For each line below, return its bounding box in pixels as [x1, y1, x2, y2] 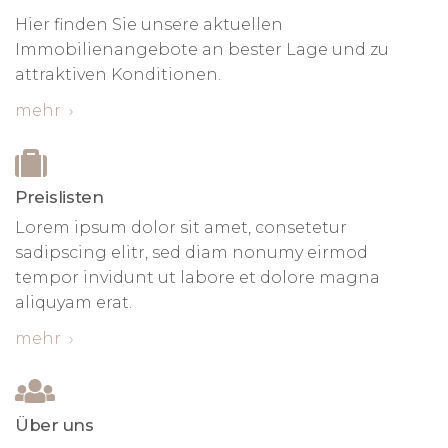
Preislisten [15, 187, 104, 207]
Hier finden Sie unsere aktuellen [15, 15, 283, 34]
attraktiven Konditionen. [15, 65, 221, 84]
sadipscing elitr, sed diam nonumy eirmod [15, 243, 368, 262]
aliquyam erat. [15, 293, 132, 312]
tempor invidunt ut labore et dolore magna [15, 268, 380, 287]
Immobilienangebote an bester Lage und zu [15, 40, 389, 59]
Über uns [15, 415, 94, 435]
